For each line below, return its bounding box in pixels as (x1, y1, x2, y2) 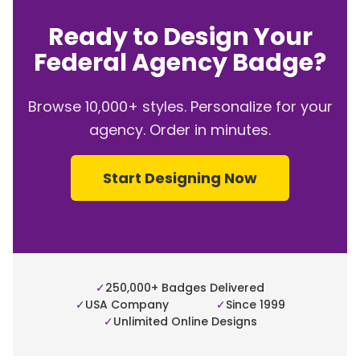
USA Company (84, 296, 169, 313)
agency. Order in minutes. (89, 119, 271, 140)
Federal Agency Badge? (34, 45, 326, 80)
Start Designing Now (103, 167, 257, 188)
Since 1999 (225, 296, 285, 313)
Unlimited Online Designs (112, 313, 257, 329)
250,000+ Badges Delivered (105, 279, 264, 296)
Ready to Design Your (47, 19, 313, 54)
